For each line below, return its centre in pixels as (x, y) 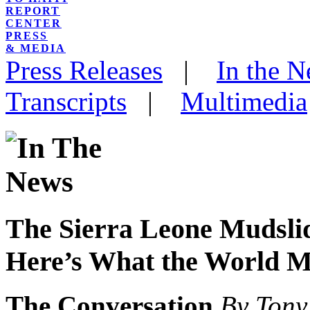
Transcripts (66, 101)
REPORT (33, 10)
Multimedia (244, 101)
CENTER (34, 23)
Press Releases (84, 70)
